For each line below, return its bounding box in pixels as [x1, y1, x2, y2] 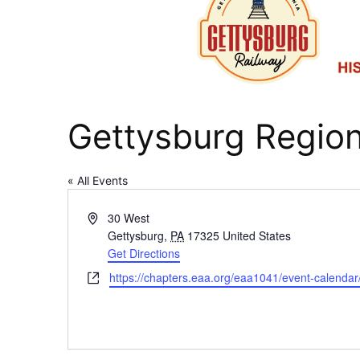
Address [87, 209, 129, 226]
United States [223, 227, 292, 244]
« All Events [67, 174, 128, 188]
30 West [108, 210, 150, 227]
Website [87, 268, 128, 285]
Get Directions [108, 245, 181, 262]
